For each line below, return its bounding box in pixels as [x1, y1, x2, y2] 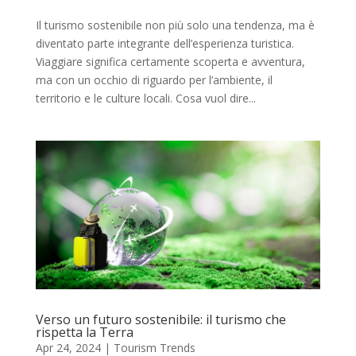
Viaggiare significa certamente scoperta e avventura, [35, 53, 305, 69]
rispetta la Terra [35, 323, 133, 342]
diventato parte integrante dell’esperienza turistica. [35, 35, 294, 51]
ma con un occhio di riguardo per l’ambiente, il [35, 72, 273, 87]
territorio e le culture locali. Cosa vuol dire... [35, 90, 256, 106]
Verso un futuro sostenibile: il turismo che [35, 311, 286, 329]
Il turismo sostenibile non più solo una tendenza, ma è [35, 17, 315, 33]
